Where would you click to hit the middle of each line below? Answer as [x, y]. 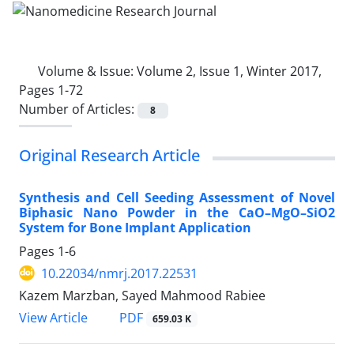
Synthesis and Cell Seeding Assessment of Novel [177, 197]
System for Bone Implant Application [135, 227]
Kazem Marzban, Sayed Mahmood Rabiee [142, 295]
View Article [53, 318]
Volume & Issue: [87, 71]
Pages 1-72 [51, 90]
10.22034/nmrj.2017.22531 [119, 273]
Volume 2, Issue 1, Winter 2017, [229, 71]
